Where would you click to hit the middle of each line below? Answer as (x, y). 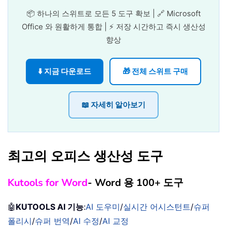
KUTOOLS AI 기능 (50, 207)
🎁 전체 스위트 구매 (155, 71)
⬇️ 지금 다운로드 (65, 71)
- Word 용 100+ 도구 (136, 183)
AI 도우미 (103, 207)
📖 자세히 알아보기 (113, 105)
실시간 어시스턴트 (157, 207)
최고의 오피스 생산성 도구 (85, 157)
